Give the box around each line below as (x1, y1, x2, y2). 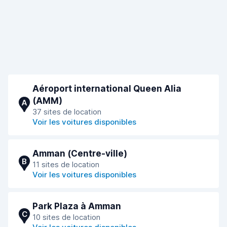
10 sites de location (32, 212, 100, 222)
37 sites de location (32, 107, 101, 117)
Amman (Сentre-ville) (32, 148, 127, 159)
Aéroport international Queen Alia (32, 84, 181, 94)
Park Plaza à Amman (32, 201, 121, 211)
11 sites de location (32, 160, 99, 169)
